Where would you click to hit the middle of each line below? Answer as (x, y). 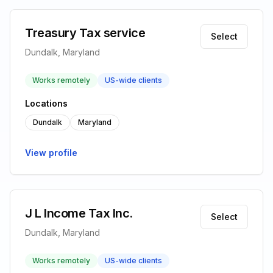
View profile (51, 153)
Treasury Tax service (85, 33)
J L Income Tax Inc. (79, 213)
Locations (46, 103)
